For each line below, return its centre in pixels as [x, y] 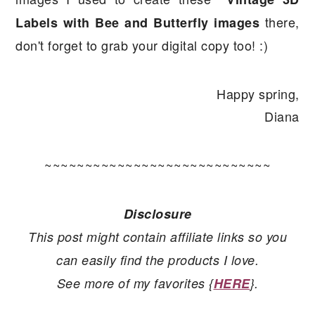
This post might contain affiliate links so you [157, 237]
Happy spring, [258, 94]
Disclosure [157, 214]
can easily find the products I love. [157, 260]
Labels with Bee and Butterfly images [138, 23]
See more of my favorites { [135, 283]
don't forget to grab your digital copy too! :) [142, 45]
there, [279, 22]
